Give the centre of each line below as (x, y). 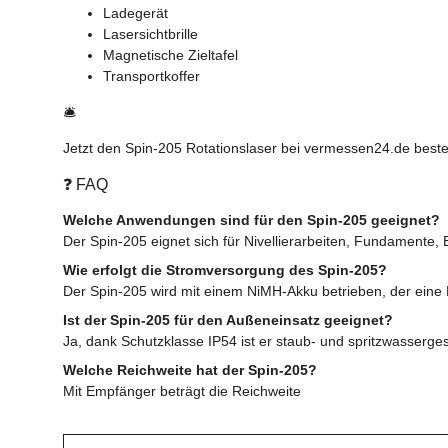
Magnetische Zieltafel (170, 54)
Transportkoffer (151, 75)
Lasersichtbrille (150, 33)
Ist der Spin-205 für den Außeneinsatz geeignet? (228, 319)
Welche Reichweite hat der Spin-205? (190, 369)
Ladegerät (135, 12)
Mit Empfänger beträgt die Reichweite (182, 390)
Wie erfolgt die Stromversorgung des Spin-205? (225, 269)
